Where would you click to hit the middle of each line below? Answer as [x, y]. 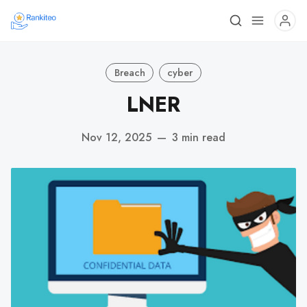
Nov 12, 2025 [116, 137]
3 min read [199, 137]
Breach [130, 72]
